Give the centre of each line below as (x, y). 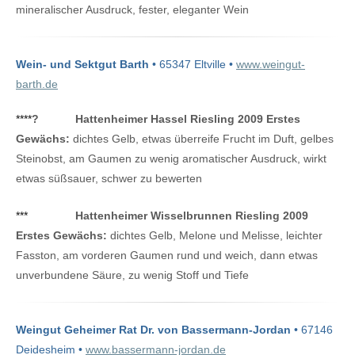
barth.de (37, 84)
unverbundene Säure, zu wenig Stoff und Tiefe (132, 275)
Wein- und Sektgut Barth (82, 64)
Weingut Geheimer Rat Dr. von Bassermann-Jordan (153, 329)
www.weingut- (271, 64)
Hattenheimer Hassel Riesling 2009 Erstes (188, 118)
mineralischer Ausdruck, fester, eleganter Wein (132, 9)
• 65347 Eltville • (193, 64)
